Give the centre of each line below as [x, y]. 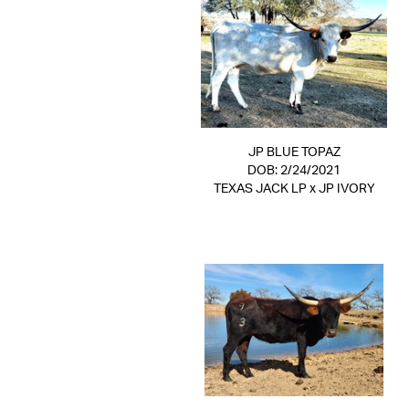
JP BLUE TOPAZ [294, 152]
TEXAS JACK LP [260, 189]
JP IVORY [346, 189]
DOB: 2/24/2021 [294, 171]
